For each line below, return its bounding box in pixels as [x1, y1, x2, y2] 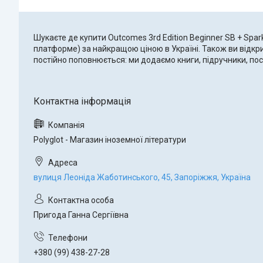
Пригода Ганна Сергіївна [33, 210, 129, 220]
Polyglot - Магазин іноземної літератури [33, 135, 186, 145]
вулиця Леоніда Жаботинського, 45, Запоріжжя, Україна [33, 173, 251, 183]
